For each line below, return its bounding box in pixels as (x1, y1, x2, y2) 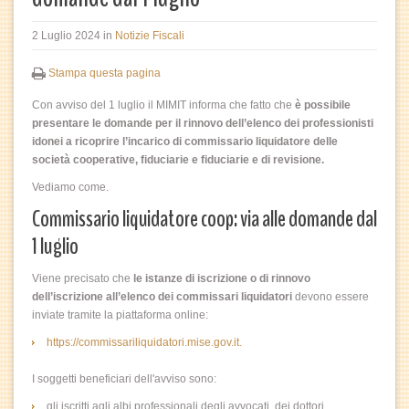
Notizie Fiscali (115, 29, 184, 42)
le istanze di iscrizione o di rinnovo (133, 272, 310, 285)
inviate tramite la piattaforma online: (32, 309, 208, 321)
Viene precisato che (32, 272, 133, 285)
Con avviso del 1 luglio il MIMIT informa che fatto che (32, 99, 295, 111)
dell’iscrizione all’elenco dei (32, 290, 176, 303)
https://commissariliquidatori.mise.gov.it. (47, 336, 242, 349)
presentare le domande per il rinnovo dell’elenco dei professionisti (32, 117, 373, 130)
